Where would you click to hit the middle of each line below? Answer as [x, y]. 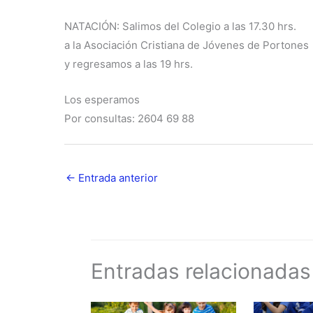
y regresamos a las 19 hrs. [129, 64]
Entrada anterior [117, 177]
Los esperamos [102, 100]
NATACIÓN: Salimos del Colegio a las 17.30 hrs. [180, 27]
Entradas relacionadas [201, 271]
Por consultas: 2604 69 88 [129, 119]
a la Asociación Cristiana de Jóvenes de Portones [187, 45]
